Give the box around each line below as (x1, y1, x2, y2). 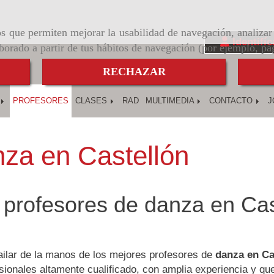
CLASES (75, 96, 109, 105)
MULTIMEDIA (146, 96, 196, 105)
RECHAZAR (102, 65, 166, 78)
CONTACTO (209, 96, 255, 105)
